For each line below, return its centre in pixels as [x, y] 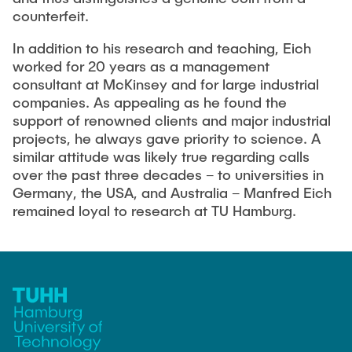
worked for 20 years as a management [141, 66]
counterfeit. [51, 16]
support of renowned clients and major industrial [172, 121]
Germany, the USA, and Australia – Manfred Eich [172, 193]
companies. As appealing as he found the [150, 103]
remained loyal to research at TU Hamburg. [154, 211]
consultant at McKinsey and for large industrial [166, 84]
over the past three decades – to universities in [168, 175]
